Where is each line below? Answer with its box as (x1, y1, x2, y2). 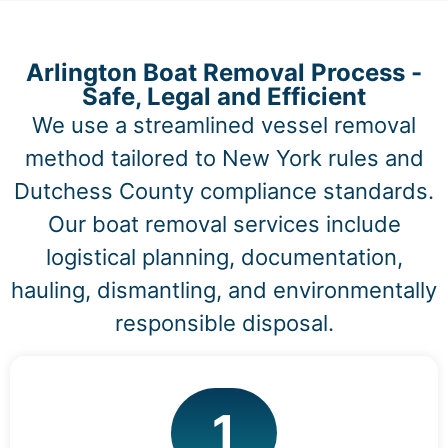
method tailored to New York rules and (24, 144, 424, 171)
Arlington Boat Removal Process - (26, 57, 422, 87)
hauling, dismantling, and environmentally (11, 276, 437, 303)
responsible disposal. (114, 309, 334, 336)
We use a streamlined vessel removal (32, 111, 416, 138)
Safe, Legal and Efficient (82, 81, 366, 111)
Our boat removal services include (47, 210, 401, 237)
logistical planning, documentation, (45, 243, 403, 270)
